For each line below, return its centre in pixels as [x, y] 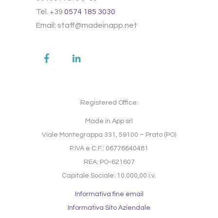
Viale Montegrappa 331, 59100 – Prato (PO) [109, 135]
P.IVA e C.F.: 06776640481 [109, 149]
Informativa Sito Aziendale [109, 208]
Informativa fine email [109, 194]
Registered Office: [109, 103]
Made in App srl [109, 121]
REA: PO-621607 [109, 162]
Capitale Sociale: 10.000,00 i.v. [109, 176]
